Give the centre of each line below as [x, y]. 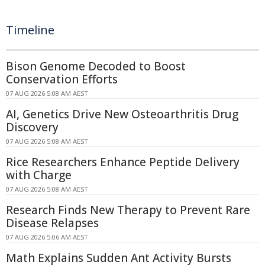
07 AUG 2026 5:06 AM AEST [47, 237]
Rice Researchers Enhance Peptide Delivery [123, 162]
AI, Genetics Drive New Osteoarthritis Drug [122, 114]
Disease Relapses [52, 223]
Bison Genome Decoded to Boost [96, 67]
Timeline [30, 30]
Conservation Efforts [62, 80]
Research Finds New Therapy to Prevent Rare [128, 210]
